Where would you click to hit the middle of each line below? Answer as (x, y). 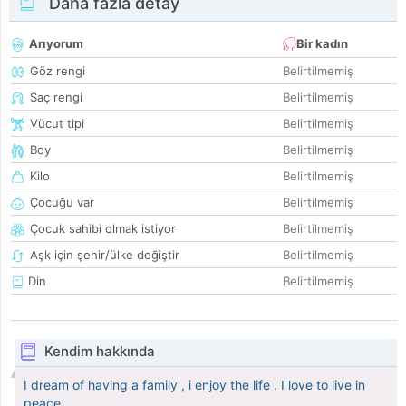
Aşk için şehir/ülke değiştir (105, 255)
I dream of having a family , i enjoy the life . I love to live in (194, 385)
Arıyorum (56, 44)
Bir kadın (322, 44)
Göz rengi (58, 71)
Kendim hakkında (99, 352)
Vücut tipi (57, 124)
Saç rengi (56, 97)
